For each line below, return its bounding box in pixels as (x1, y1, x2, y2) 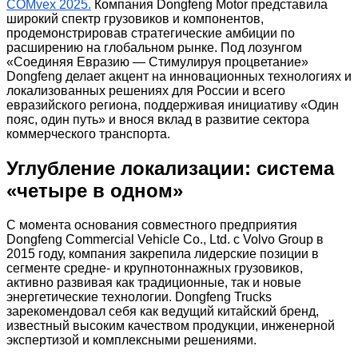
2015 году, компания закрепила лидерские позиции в (6, 246, 319, 261)
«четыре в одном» (6, 179, 183, 201)
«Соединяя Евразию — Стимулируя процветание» (6, 54, 308, 69)
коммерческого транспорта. (6, 126, 170, 141)
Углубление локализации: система (6, 157, 334, 179)
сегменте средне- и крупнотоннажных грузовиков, (6, 261, 303, 275)
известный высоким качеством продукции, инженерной (6, 318, 335, 332)
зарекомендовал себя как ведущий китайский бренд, (6, 304, 319, 318)
